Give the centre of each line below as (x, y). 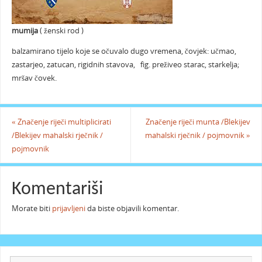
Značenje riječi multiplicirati (63, 122)
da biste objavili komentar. (132, 209)
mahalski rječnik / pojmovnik (196, 135)
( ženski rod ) (61, 30)
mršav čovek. (34, 78)
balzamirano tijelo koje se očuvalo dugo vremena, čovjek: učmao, (124, 51)
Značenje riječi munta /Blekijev (198, 122)
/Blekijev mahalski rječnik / (57, 135)
